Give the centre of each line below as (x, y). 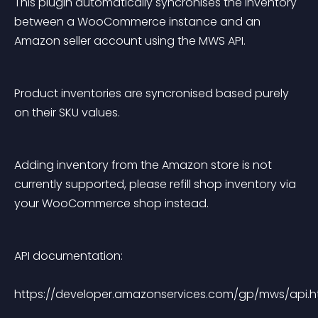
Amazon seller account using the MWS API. (130, 41)
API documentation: (68, 256)
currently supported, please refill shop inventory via (157, 184)
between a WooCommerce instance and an (139, 22)
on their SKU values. (67, 113)
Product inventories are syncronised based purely (153, 93)
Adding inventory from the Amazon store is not (144, 165)
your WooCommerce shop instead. (111, 203)
